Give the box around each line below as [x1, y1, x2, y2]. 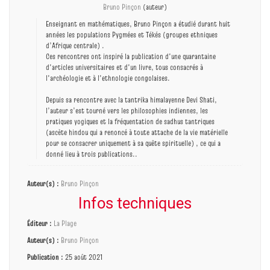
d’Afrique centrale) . [46, 39, 104, 51]
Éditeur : [27, 217, 52, 228]
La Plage [54, 217, 77, 228]
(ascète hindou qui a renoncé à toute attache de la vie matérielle [46, 126, 228, 137]
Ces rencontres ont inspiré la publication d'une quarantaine [46, 50, 216, 61]
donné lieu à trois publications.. [46, 148, 137, 159]
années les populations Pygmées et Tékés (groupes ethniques [46, 28, 218, 40]
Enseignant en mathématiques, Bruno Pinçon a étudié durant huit [46, 17, 230, 29]
